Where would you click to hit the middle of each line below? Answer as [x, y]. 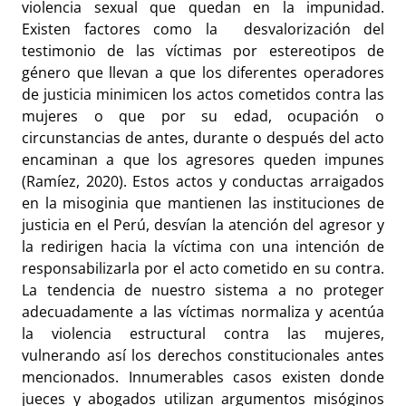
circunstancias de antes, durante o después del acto [203, 138]
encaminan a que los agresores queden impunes [203, 160]
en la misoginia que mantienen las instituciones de [203, 203]
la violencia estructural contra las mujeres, [203, 334]
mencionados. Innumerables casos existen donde [203, 377]
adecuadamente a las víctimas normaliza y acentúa [203, 312]
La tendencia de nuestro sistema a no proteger [203, 290]
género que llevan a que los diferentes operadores [203, 73]
